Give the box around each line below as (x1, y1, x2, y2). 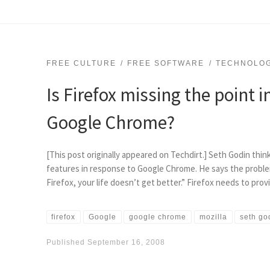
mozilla (199, 213, 227, 222)
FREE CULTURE (46, 58, 116, 67)
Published (46, 237, 87, 246)
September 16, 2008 (87, 237, 165, 246)
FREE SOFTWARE (127, 58, 205, 67)
